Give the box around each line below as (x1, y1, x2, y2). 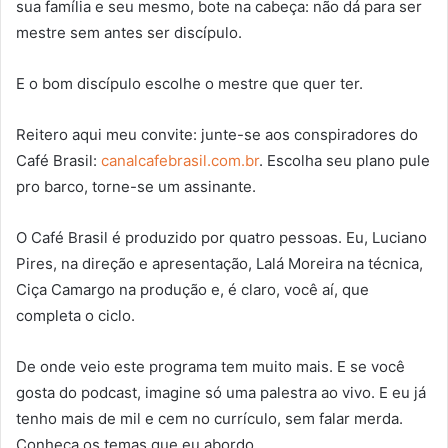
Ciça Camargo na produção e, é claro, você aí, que (16, 279, 369, 299)
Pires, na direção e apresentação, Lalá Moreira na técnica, (16, 253, 423, 273)
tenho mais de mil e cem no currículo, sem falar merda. (16, 408, 403, 428)
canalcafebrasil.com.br (101, 150, 259, 170)
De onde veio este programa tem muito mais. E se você (16, 356, 405, 376)
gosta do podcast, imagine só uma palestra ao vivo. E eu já (16, 382, 426, 402)
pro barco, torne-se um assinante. (16, 176, 256, 196)
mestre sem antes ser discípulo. (16, 22, 242, 42)
